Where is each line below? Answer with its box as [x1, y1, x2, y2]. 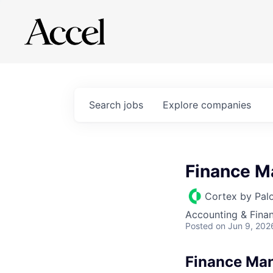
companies [201, 99, 251, 111]
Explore [163, 99, 201, 111]
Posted [185, 221, 213, 231]
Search [89, 99, 124, 111]
